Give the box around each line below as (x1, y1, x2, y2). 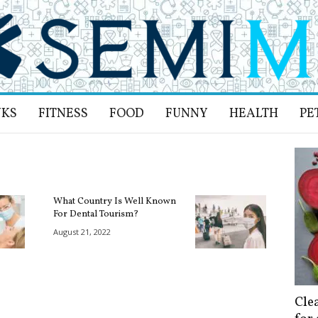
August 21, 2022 (53, 226, 111, 237)
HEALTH (229, 105, 278, 123)
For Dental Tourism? (53, 208, 138, 221)
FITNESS (38, 105, 88, 123)
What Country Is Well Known (53, 195, 176, 208)
